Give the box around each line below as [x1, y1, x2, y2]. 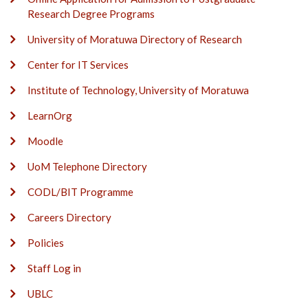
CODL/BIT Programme [27, 186, 133, 199]
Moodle [27, 135, 63, 148]
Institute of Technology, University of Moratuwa [27, 84, 249, 97]
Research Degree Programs [27, 8, 155, 21]
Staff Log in [27, 262, 81, 275]
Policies [27, 236, 64, 250]
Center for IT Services [27, 58, 129, 71]
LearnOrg [27, 109, 72, 122]
